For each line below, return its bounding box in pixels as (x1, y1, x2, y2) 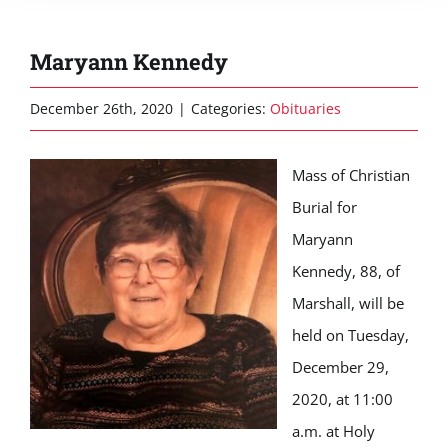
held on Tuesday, (292, 325, 409, 345)
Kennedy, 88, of (292, 261, 400, 281)
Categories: (191, 99, 270, 118)
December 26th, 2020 (30, 99, 173, 118)
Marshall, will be (292, 293, 404, 313)
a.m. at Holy (292, 421, 375, 441)
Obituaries (270, 99, 341, 118)
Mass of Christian (292, 165, 410, 185)
